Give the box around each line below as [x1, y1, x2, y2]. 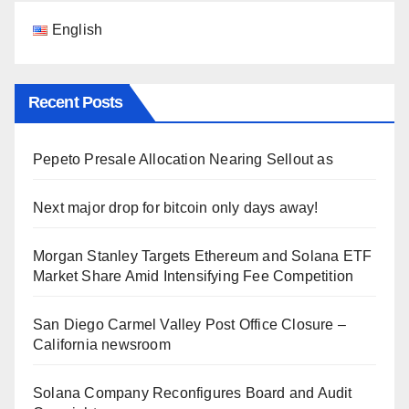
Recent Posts [28, 93, 123, 112]
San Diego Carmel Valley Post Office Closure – [33, 317, 347, 333]
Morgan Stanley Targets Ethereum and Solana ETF [33, 248, 372, 265]
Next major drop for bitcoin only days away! [33, 200, 319, 216]
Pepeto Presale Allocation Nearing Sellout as [33, 152, 333, 168]
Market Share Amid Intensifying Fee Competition [33, 268, 354, 285]
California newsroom [33, 337, 171, 353]
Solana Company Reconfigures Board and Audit [33, 385, 352, 402]
